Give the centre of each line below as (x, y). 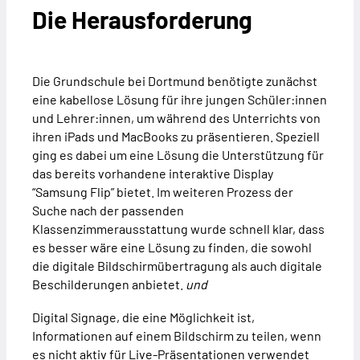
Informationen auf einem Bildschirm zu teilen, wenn (177, 336)
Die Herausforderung (142, 20)
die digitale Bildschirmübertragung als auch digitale (177, 266)
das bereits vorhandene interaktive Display (153, 174)
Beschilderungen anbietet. (109, 284)
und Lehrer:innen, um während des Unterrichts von (176, 118)
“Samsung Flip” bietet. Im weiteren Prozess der (163, 192)
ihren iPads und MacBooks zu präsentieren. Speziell (176, 137)
